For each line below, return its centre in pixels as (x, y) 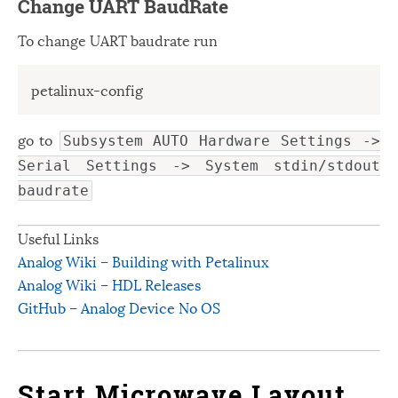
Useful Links (59, 238)
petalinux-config (87, 89)
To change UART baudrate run (118, 40)
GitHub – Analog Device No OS (119, 307)
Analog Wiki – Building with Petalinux (143, 261)
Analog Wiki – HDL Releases (110, 284)
